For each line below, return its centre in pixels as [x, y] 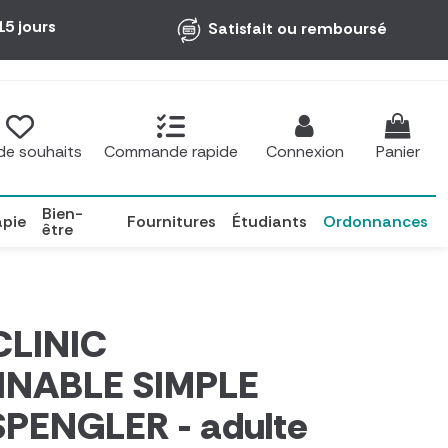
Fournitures [171, 221]
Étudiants [269, 221]
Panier [398, 151]
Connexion [305, 151]
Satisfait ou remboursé [295, 28]
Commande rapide [171, 151]
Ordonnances [375, 221]
